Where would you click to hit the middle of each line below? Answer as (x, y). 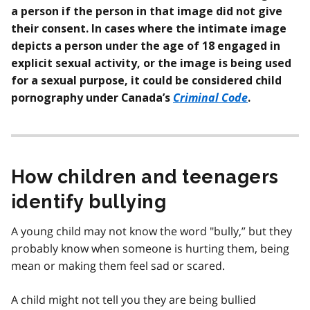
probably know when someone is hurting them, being (150, 248)
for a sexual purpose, (70, 80)
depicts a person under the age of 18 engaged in (146, 46)
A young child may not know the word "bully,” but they (152, 231)
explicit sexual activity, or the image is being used (151, 63)
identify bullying (89, 201)
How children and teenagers (145, 176)
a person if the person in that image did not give (147, 11)
